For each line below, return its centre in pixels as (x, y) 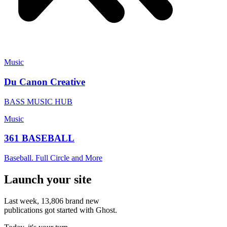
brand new (81, 201)
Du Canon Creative (45, 82)
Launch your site (48, 180)
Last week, (23, 201)
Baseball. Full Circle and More (53, 158)
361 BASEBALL (39, 138)
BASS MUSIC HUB (38, 101)
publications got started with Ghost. (61, 210)
